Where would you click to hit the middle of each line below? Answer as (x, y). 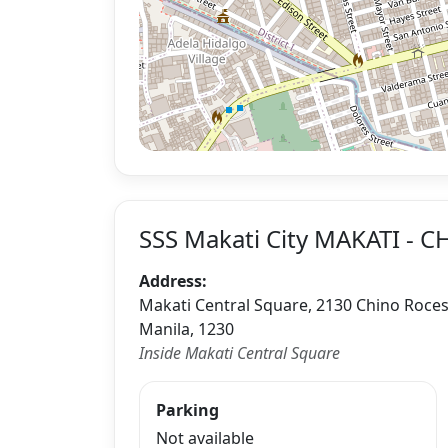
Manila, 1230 (186, 328)
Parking (187, 409)
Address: (173, 280)
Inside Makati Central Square (239, 352)
